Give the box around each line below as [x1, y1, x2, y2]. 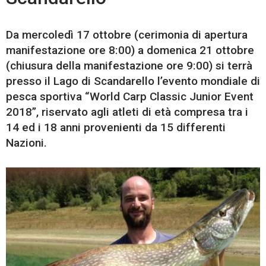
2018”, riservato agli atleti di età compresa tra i [6, 105, 248, 119]
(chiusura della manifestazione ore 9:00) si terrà [6, 59, 252, 73]
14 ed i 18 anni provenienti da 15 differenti [6, 121, 226, 135]
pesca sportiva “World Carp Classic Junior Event [6, 90, 254, 104]
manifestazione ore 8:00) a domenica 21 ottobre [6, 43, 254, 58]
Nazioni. [6, 136, 47, 150]
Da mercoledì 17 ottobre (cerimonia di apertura [6, 28, 248, 42]
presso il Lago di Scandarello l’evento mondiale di [6, 74, 260, 88]
